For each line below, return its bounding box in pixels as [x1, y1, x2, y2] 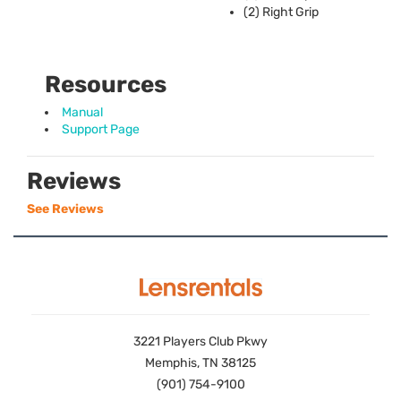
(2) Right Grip [243, 4, 319, 20]
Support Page [62, 121, 140, 137]
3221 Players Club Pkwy [133, 333, 268, 349]
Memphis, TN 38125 [145, 354, 256, 371]
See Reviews [27, 200, 104, 217]
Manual [62, 104, 103, 120]
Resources [45, 70, 166, 98]
